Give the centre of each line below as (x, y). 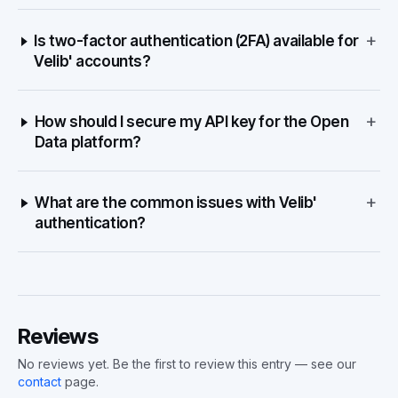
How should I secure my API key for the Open (191, 122)
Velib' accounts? (92, 61)
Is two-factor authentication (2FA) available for (196, 41)
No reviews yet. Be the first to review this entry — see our (187, 364)
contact (40, 382)
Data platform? (88, 142)
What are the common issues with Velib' (176, 203)
